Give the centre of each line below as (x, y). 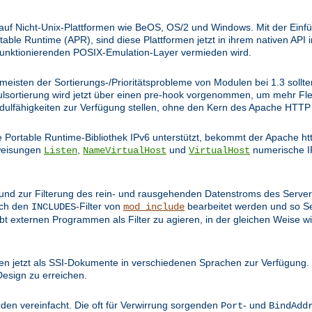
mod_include (154, 206)
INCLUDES (54, 206)
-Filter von (100, 206)
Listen (61, 150)
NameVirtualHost (125, 150)
